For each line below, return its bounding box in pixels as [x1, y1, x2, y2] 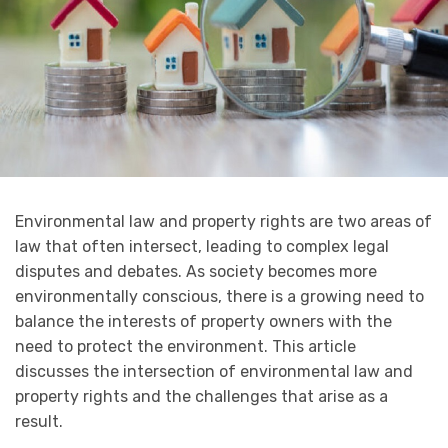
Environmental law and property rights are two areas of [15, 212, 432, 232]
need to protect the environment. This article [15, 337, 356, 357]
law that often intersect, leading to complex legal [15, 237, 389, 257]
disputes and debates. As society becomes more [15, 262, 377, 282]
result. [15, 412, 63, 432]
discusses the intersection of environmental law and [15, 362, 413, 382]
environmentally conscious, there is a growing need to [15, 287, 424, 307]
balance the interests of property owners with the [15, 312, 392, 332]
